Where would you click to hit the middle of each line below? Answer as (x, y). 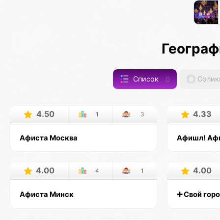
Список (146, 79)
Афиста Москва (48, 138)
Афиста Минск (46, 194)
